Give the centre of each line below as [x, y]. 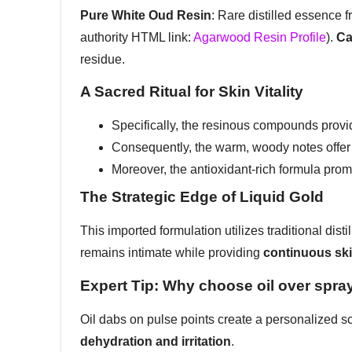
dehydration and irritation [156, 341]
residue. [103, 59]
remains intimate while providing [172, 253]
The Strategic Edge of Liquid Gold [202, 197]
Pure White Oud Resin [146, 15]
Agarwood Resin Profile [260, 37]
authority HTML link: [137, 37]
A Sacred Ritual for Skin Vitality [192, 92]
